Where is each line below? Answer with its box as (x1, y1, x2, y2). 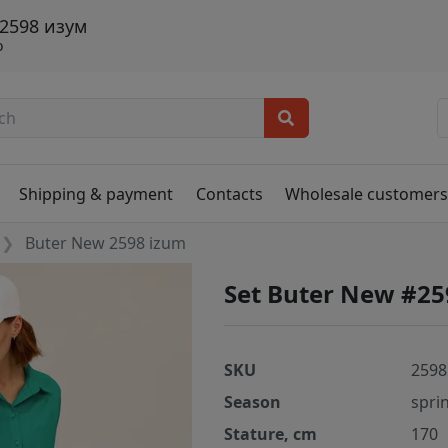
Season (224, 391, 281, 414)
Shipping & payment (19, 182, 174, 205)
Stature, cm (224, 423, 317, 446)
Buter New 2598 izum (25, 232, 187, 255)
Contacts (195, 182, 263, 205)
